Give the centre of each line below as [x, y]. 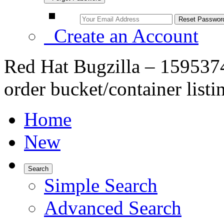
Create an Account [121, 36]
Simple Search [101, 185]
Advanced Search [113, 208]
